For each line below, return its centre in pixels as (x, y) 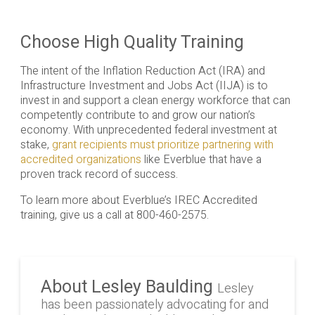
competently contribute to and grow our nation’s (137, 116)
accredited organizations (81, 160)
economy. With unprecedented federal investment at (148, 130)
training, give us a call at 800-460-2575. (114, 216)
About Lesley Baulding (129, 287)
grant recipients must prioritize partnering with (162, 145)
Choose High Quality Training (132, 43)
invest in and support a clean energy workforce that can (155, 101)
